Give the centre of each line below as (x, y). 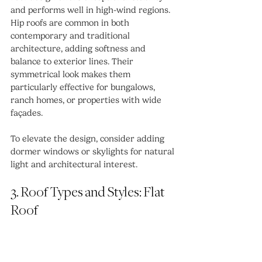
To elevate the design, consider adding (89, 138)
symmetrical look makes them (72, 74)
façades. (27, 113)
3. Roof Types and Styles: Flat (88, 192)
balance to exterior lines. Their (73, 61)
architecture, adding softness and (79, 48)
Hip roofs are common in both (71, 23)
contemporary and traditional (71, 35)
